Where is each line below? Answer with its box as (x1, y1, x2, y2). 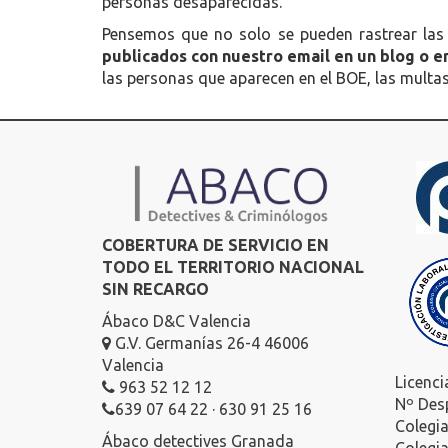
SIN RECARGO (102, 279, 209, 298)
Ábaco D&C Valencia (102, 311, 251, 330)
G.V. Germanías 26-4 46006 (111, 333, 309, 352)
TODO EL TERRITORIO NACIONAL (102, 257, 364, 276)
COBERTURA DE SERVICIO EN (102, 235, 329, 254)
